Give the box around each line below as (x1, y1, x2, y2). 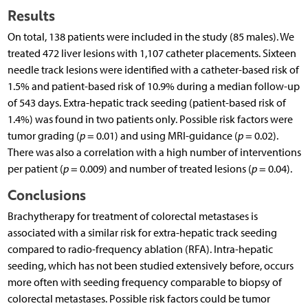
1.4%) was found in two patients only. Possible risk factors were (7, 113, 293, 126)
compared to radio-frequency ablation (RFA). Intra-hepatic (7, 243, 273, 256)
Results (7, 5, 55, 26)
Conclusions (7, 185, 86, 206)
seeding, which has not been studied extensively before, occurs (7, 259, 294, 273)
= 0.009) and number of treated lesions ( (68, 162, 252, 176)
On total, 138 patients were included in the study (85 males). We (7, 30, 294, 44)
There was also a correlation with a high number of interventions (7, 146, 301, 159)
